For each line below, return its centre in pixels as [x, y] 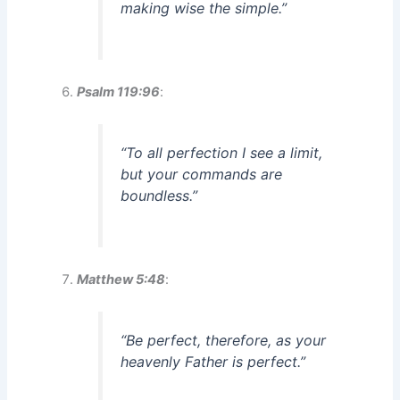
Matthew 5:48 [121, 279]
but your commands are [202, 174]
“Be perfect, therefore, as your [224, 340]
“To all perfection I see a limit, [222, 152]
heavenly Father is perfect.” [213, 361]
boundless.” [159, 195]
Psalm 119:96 [119, 92]
